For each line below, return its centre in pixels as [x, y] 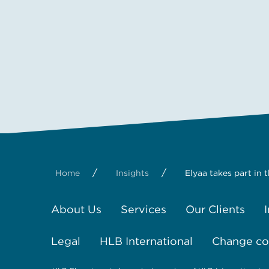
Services [144, 209]
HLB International [146, 241]
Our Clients [215, 209]
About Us [76, 209]
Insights [132, 173]
